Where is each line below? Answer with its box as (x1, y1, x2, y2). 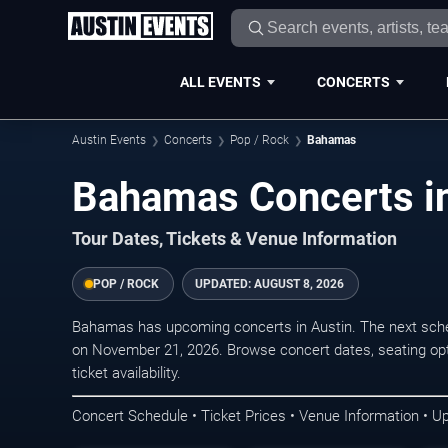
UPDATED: (195, 277, 254, 291)
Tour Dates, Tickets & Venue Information (72, 229, 397, 249)
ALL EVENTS (179, 73, 261, 90)
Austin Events (72, 133, 146, 147)
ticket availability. (72, 364, 181, 382)
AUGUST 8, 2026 (254, 277, 344, 291)
